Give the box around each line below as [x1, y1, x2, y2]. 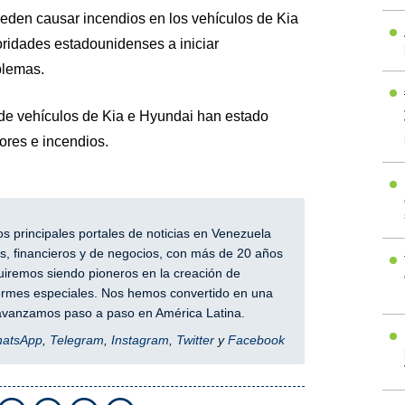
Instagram [110, 333, 169, 348]
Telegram [49, 333, 104, 348]
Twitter [175, 333, 214, 348]
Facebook [227, 333, 285, 348]
